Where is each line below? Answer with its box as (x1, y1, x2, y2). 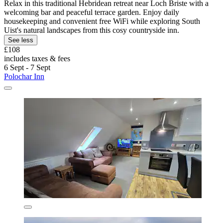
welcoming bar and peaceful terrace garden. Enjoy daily (4, 8, 179, 17)
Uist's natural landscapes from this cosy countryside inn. (4, 26, 179, 35)
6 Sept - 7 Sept (4, 63, 50, 72)
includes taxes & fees (4, 54, 70, 63)
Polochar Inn (4, 72, 44, 81)
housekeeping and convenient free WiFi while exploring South (4, 17, 200, 26)
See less (8, 36, 33, 44)
